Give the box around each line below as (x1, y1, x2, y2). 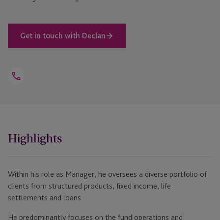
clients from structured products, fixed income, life (8, 181, 171, 191)
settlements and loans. (8, 193, 82, 203)
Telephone (15, 82, 45, 90)
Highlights (8, 129, 62, 148)
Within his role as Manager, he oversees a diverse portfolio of (8, 169, 207, 179)
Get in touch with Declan (20, 31, 106, 41)
